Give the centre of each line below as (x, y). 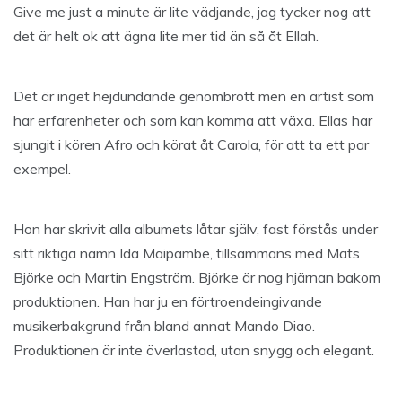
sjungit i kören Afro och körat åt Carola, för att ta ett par (191, 145)
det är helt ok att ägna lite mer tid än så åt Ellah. (166, 36)
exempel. (42, 169)
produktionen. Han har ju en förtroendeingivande (168, 302)
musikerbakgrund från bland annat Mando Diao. (164, 326)
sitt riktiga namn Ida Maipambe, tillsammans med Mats (187, 253)
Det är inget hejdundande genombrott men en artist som (194, 96)
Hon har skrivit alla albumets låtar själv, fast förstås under (196, 229)
